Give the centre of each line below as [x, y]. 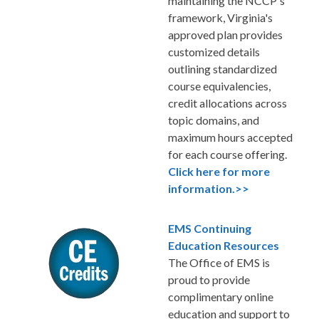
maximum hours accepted [230, 137]
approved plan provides [225, 34]
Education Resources [224, 245]
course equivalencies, [219, 85]
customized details [214, 51]
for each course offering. [228, 154]
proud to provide [209, 279]
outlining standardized [223, 68]
